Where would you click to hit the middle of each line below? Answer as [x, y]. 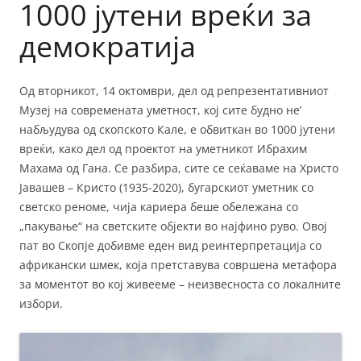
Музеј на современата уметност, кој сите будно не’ [160, 110]
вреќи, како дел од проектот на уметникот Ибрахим [163, 149]
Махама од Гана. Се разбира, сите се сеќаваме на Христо [179, 168]
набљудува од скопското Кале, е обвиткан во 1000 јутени [177, 130]
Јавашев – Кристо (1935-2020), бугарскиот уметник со [166, 188]
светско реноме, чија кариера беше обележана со [159, 207]
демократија [108, 47]
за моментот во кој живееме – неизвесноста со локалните [180, 284]
